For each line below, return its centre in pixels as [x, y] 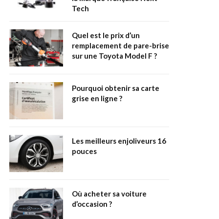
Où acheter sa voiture [109, 194]
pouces [84, 151]
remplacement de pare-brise [120, 46]
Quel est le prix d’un [106, 35]
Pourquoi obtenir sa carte [116, 88]
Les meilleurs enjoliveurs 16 [119, 141]
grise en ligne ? [97, 99]
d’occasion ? [92, 204]
